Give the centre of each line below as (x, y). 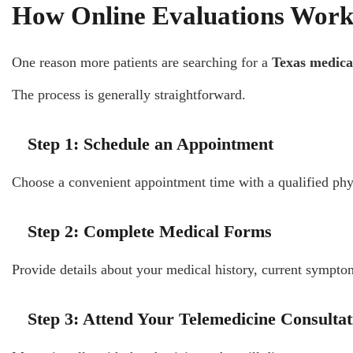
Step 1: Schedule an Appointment (150, 143)
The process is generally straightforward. (129, 94)
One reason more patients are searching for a (142, 62)
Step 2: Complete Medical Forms (150, 231)
